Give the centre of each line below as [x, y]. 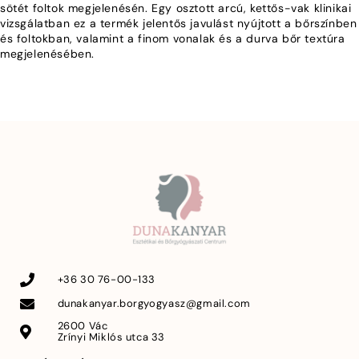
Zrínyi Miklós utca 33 [111, 337]
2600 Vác [83, 326]
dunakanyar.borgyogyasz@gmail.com [154, 304]
